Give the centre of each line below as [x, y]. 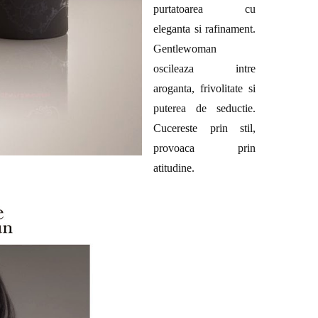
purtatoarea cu [204, 9]
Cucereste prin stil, [204, 128]
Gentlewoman [185, 48]
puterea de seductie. [204, 108]
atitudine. [174, 168]
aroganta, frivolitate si [204, 88]
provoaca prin [204, 148]
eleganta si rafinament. [204, 28]
